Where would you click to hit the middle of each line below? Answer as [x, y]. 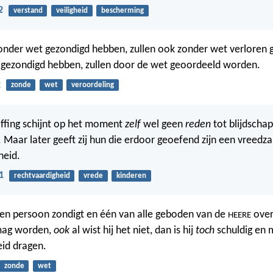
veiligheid [72, 10]
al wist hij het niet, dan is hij [133, 231]
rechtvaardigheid [42, 175]
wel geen [163, 124]
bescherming [122, 10]
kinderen [131, 175]
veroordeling [92, 85]
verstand [28, 10]
